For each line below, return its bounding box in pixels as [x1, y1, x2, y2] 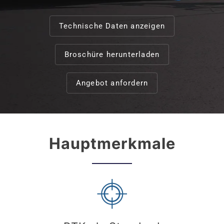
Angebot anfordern [75, 78, 148, 88]
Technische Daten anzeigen [59, 21, 165, 31]
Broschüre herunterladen [64, 50, 160, 59]
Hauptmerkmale [48, 134, 175, 153]
